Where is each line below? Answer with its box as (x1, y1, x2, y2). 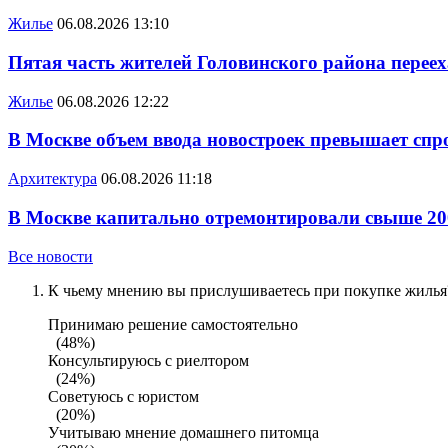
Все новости (8, 247, 93, 265)
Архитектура (8, 170, 97, 188)
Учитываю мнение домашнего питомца (48, 423, 327, 441)
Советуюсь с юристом (48, 387, 207, 405)
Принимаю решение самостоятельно (48, 315, 306, 333)
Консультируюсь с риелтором (48, 351, 257, 369)
